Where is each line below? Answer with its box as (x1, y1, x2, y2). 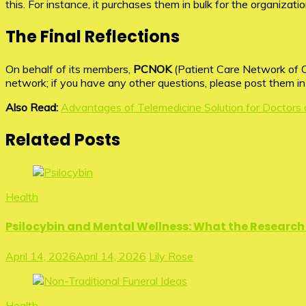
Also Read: (5, 100, 58, 114)
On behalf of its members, (5, 62, 133, 76)
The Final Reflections (5, 25, 180, 48)
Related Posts (5, 128, 120, 151)
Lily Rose (149, 249, 193, 264)
